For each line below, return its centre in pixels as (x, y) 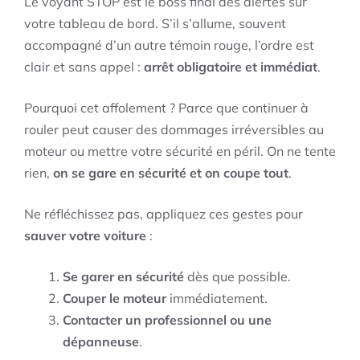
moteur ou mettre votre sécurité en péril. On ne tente (180, 151)
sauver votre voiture (85, 236)
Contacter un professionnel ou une (167, 320)
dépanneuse (101, 342)
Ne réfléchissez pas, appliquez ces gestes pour (164, 214)
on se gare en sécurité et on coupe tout (171, 173)
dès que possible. (237, 277)
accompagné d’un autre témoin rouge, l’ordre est (169, 45)
